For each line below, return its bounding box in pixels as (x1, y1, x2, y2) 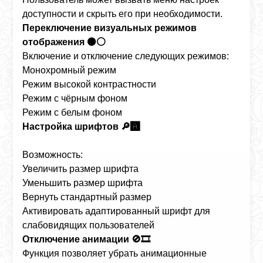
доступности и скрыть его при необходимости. (22, 9, 223, 19)
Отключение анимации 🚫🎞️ (22, 234, 151, 244)
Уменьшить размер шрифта (22, 178, 143, 188)
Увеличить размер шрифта (22, 164, 139, 174)
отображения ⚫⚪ (22, 37, 106, 47)
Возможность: (22, 150, 83, 160)
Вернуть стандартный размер (22, 192, 152, 202)
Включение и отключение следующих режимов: (22, 51, 230, 61)
